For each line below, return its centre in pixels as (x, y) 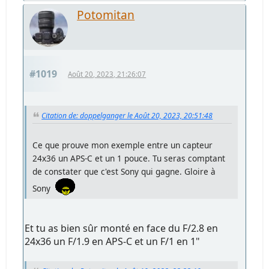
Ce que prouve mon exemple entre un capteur (123, 145)
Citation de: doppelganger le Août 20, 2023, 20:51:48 (127, 116)
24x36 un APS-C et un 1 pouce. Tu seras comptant (129, 158)
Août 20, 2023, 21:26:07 (107, 74)
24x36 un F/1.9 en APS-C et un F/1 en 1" (113, 241)
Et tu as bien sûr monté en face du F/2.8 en (122, 228)
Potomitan (106, 15)
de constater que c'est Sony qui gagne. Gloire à (124, 171)
